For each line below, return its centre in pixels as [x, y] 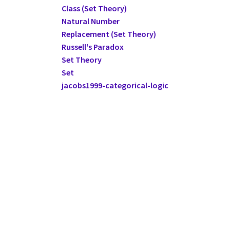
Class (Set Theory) [94, 8]
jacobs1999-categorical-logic [115, 85]
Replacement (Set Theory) [109, 34]
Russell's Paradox [93, 47]
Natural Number [91, 21]
